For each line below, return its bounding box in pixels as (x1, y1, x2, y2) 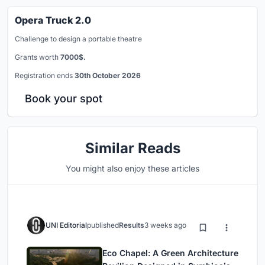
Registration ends (15, 70, 75, 80)
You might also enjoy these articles (66, 163, 199, 173)
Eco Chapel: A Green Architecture (102, 247, 238, 258)
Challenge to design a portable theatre (15, 34, 142, 43)
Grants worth (15, 52, 60, 62)
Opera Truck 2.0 (15, 14, 91, 26)
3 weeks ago (144, 220, 186, 230)
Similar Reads (85, 139, 180, 157)
